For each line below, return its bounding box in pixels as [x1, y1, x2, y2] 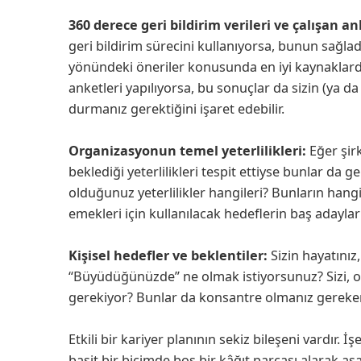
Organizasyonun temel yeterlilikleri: [68, 141, 306, 160]
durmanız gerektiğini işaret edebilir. [68, 99, 288, 118]
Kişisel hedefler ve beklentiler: [68, 246, 268, 264]
